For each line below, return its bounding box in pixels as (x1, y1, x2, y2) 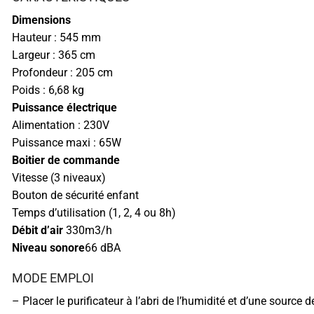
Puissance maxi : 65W (12, 136, 121, 150)
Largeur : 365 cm (12, 48, 95, 62)
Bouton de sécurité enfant (12, 189, 139, 203)
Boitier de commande (12, 153, 120, 168)
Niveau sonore (12, 241, 85, 255)
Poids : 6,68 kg (12, 83, 84, 97)
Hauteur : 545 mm (12, 31, 101, 45)
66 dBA (85, 241, 121, 255)
